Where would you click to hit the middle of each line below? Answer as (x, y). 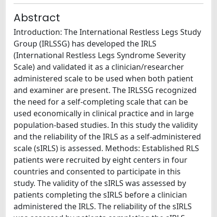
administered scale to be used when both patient (103, 78)
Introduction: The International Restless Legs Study (107, 32)
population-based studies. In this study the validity (106, 125)
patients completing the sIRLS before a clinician (100, 195)
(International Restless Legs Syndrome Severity (100, 55)
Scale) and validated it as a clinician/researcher (99, 67)
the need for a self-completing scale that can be (101, 102)
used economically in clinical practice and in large (104, 113)
